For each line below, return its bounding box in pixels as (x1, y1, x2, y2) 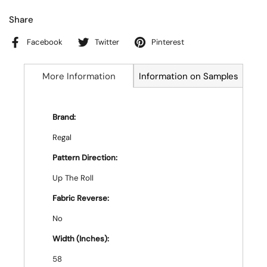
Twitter (95, 37, 119, 47)
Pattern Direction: (52, 153, 117, 163)
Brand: (52, 112, 76, 122)
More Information (42, 70, 116, 82)
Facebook (27, 37, 63, 47)
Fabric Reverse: (52, 193, 109, 203)
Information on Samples (138, 70, 238, 82)
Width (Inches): (52, 234, 109, 244)
